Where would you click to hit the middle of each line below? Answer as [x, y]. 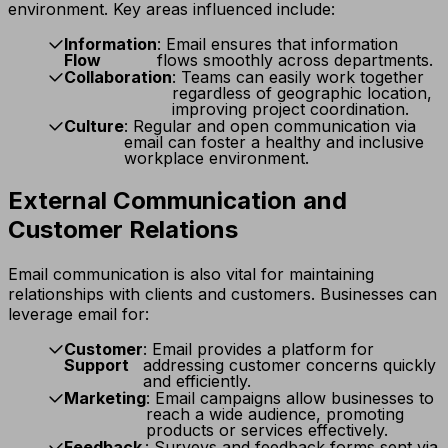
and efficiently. [197, 381]
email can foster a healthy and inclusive [274, 142]
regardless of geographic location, [302, 93]
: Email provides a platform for [258, 349]
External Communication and [177, 201]
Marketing [105, 398]
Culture [94, 126]
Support [96, 365]
